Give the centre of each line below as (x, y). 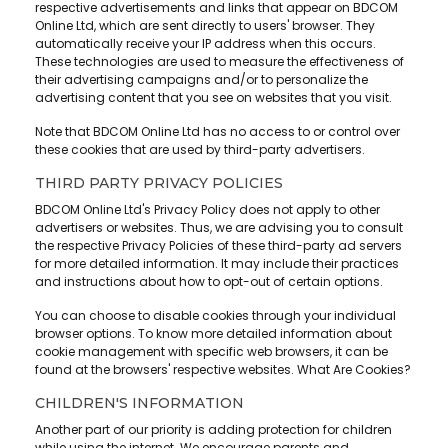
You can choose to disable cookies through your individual (215, 316)
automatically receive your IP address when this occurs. (205, 44)
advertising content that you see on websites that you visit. (213, 98)
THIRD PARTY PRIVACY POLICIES (159, 183)
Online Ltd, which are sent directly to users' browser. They (205, 26)
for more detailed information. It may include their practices (217, 264)
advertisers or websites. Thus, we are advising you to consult (219, 228)
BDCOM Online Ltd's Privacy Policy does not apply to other (207, 210)
